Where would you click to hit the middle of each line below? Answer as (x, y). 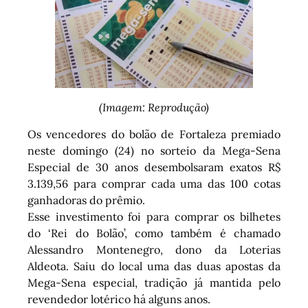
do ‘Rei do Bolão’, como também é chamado (154, 233)
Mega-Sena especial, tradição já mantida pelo (154, 282)
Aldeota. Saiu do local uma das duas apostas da (154, 266)
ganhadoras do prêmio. (86, 200)
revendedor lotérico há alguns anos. (119, 299)
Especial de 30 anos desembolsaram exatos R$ (154, 167)
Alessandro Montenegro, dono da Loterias (154, 249)
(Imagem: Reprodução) (154, 108)
